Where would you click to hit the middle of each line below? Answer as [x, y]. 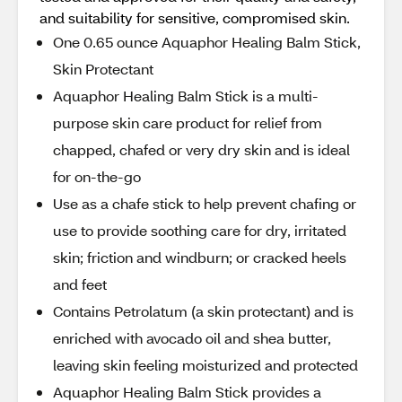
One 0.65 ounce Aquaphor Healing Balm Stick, [207, 42]
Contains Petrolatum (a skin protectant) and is [203, 311]
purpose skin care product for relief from [188, 122]
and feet [80, 284]
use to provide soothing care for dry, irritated [200, 230]
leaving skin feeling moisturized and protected [205, 365]
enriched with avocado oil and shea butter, [192, 338]
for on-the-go [97, 176]
